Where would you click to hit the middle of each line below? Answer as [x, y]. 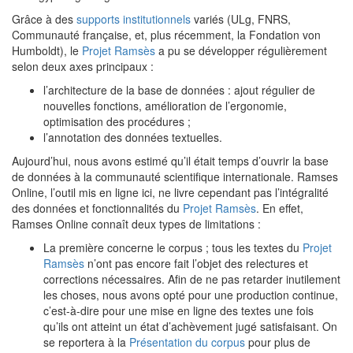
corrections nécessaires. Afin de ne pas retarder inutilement [192, 279]
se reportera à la [86, 342]
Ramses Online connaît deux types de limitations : [136, 224]
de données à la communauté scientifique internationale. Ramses [175, 176]
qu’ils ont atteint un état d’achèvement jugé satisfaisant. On [190, 326]
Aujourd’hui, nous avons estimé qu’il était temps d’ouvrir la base [170, 161]
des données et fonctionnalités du [97, 208]
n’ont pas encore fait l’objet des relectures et [196, 263]
